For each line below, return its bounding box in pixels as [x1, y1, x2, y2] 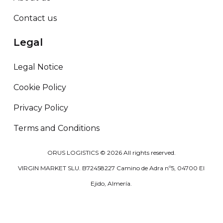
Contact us [13, 13, 57, 23]
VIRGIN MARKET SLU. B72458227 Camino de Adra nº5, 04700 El [18, 164, 205, 172]
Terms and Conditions [13, 123, 100, 133]
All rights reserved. [121, 149, 176, 157]
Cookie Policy [13, 82, 66, 92]
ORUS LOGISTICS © [47, 149, 107, 157]
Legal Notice [13, 62, 63, 72]
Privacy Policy [13, 103, 68, 112]
